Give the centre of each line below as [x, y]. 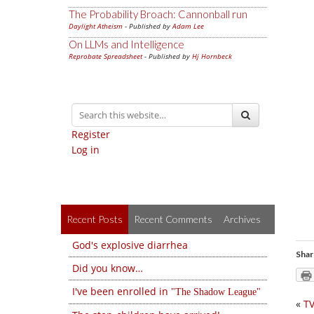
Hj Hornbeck [212, 56]
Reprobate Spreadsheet [105, 56]
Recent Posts [95, 219]
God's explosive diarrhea [130, 245]
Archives [242, 219]
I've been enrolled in [122, 291]
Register [91, 134]
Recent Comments [173, 219]
